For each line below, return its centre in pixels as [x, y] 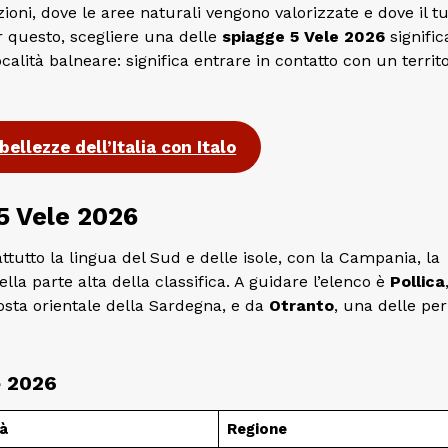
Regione [256, 428]
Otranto [301, 305]
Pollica [417, 281]
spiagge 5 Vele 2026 [303, 37]
